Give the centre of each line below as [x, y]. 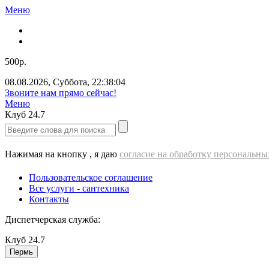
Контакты [49, 199]
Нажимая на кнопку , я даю [62, 154]
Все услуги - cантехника [79, 188]
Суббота [70, 82]
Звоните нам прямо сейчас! [61, 93]
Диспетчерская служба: [53, 219]
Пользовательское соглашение [91, 177]
